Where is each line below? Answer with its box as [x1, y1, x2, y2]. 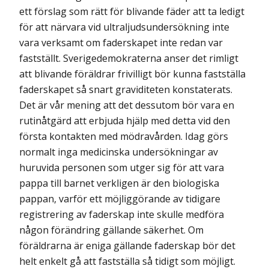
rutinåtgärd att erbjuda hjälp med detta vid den [19, 113, 230, 127]
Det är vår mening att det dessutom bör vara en [19, 98, 234, 112]
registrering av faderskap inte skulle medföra [19, 207, 224, 221]
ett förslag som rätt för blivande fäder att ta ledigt [19, 4, 244, 18]
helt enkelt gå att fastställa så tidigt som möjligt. [19, 254, 235, 268]
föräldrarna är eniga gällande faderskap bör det [19, 238, 235, 252]
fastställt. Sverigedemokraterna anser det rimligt [19, 51, 238, 65]
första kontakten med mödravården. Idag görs [19, 129, 228, 143]
